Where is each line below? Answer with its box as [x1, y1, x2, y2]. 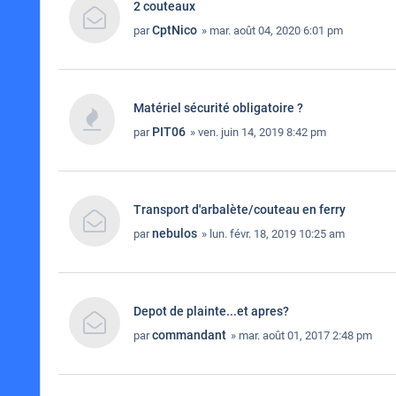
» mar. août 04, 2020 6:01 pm [199, 24, 343, 37]
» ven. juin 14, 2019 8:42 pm [187, 126, 326, 139]
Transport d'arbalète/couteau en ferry [133, 202, 346, 217]
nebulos [152, 226, 197, 240]
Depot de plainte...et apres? [133, 304, 289, 318]
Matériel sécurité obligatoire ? [133, 101, 303, 115]
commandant [152, 328, 226, 342]
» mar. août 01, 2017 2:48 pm [228, 329, 372, 342]
